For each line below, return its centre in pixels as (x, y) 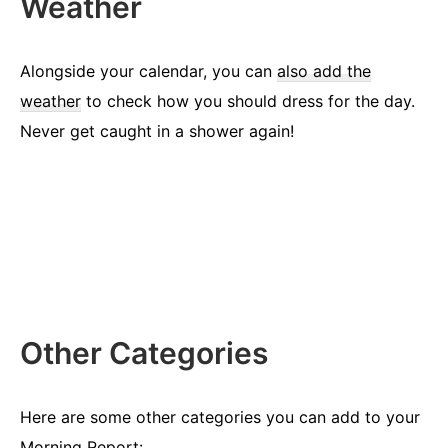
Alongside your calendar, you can (148, 70)
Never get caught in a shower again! (157, 130)
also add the (324, 70)
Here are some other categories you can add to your (220, 416)
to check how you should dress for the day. (248, 100)
